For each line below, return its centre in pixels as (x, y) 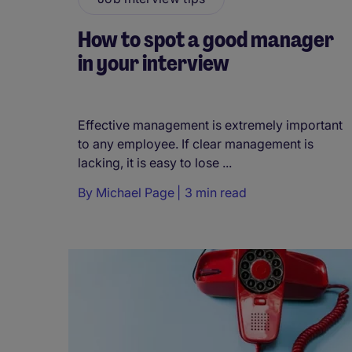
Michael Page (135, 193)
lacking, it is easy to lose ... (155, 163)
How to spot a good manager (206, 40)
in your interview (154, 64)
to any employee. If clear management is (196, 144)
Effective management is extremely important (210, 125)
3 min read (216, 193)
